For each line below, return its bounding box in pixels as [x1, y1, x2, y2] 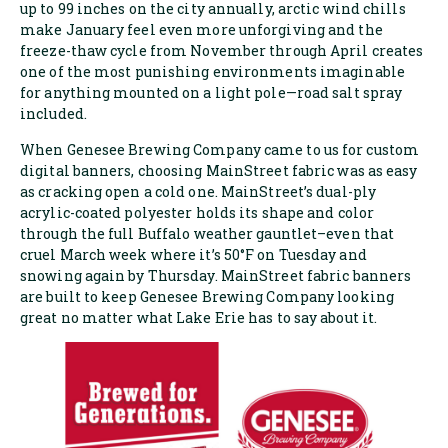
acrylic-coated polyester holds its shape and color [20, 202, 375, 222]
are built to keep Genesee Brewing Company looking [20, 286, 394, 306]
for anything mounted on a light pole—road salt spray [20, 83, 403, 103]
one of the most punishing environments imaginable [20, 62, 405, 82]
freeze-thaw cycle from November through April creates [20, 41, 424, 61]
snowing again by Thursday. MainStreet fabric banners [20, 265, 412, 285]
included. [20, 104, 87, 124]
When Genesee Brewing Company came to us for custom [20, 139, 420, 159]
